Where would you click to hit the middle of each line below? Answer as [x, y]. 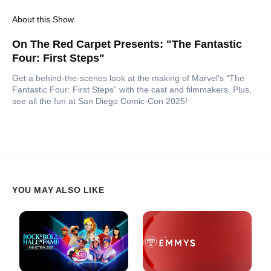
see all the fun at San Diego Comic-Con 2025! [100, 101]
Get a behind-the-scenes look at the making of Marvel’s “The [128, 78]
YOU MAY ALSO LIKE [58, 190]
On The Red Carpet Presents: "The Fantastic [127, 44]
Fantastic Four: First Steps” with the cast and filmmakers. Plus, [132, 90]
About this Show [43, 20]
